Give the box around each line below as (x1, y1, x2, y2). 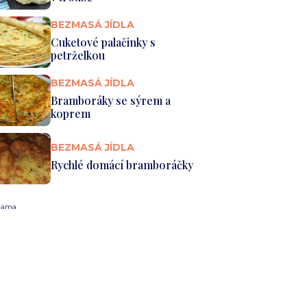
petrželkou (50, 47, 105, 62)
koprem (50, 106, 90, 121)
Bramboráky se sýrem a (50, 93, 171, 108)
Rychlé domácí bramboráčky (50, 158, 193, 173)
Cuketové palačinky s (50, 34, 156, 49)
